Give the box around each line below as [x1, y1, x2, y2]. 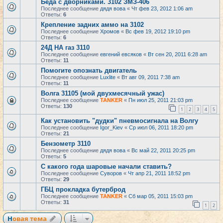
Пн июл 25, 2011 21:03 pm [128, 97, 193, 103]
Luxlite [100, 74, 115, 80]
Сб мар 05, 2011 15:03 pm [128, 193, 193, 199]
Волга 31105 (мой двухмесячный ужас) [41, 90, 164, 97]
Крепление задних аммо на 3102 [41, 21, 144, 28]
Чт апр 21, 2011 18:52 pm [128, 170, 190, 176]
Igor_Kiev [100, 124, 123, 130]
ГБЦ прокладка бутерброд [41, 186, 125, 193]
